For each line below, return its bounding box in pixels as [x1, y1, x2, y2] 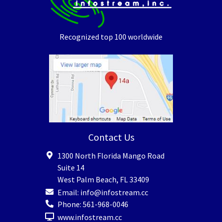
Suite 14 [57, 163, 84, 173]
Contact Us [88, 131, 134, 144]
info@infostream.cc [80, 187, 148, 198]
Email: [57, 187, 80, 198]
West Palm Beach [57, 174, 116, 185]
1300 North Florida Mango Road [57, 151, 165, 161]
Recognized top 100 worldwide [59, 32, 163, 42]
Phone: [57, 199, 83, 210]
